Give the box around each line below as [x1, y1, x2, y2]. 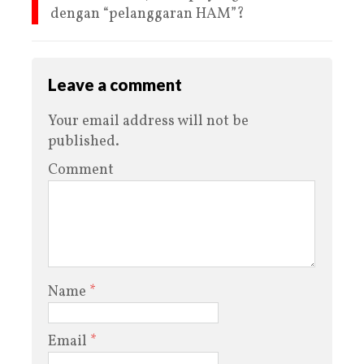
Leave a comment [48, 74, 182, 94]
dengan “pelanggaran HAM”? [50, 3, 245, 24]
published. [48, 131, 119, 152]
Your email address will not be [48, 110, 249, 132]
